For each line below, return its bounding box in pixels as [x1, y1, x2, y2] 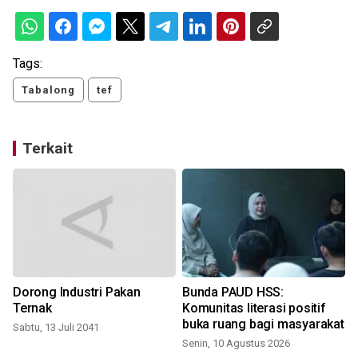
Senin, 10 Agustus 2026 [182, 337, 290, 350]
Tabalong [22, 84, 75, 97]
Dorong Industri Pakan [13, 284, 141, 300]
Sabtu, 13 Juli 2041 [13, 321, 99, 334]
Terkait [22, 139, 73, 158]
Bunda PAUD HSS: [182, 284, 284, 300]
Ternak [13, 300, 52, 316]
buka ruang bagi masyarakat [182, 316, 344, 332]
